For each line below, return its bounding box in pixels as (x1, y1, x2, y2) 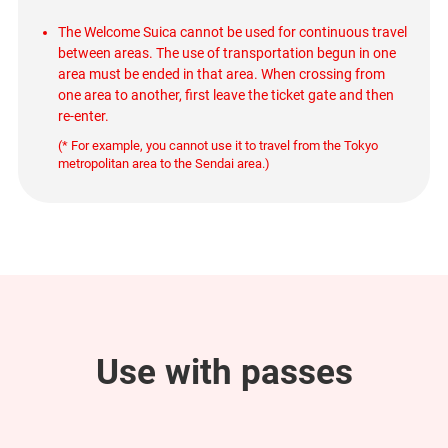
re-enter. (57, 108, 109, 125)
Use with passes (95, 351, 353, 392)
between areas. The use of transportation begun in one (57, 45, 396, 62)
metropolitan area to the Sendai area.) (57, 156, 270, 172)
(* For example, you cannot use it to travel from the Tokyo (57, 138, 378, 154)
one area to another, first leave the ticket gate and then (57, 87, 394, 104)
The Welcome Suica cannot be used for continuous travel (57, 24, 407, 41)
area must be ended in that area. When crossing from (57, 66, 385, 83)
